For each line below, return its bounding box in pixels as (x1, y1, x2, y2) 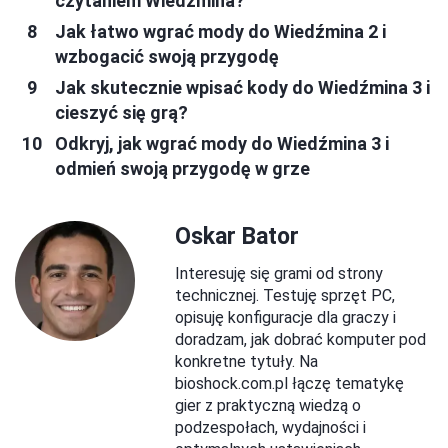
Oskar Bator (175, 222, 299, 250)
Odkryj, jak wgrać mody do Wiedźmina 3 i (55, 132, 389, 154)
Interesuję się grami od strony (175, 263, 383, 283)
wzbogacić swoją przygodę (55, 45, 279, 67)
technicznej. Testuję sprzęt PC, (175, 285, 395, 305)
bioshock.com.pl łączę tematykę (175, 373, 404, 393)
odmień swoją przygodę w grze (55, 157, 310, 179)
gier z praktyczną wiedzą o (175, 395, 361, 415)
